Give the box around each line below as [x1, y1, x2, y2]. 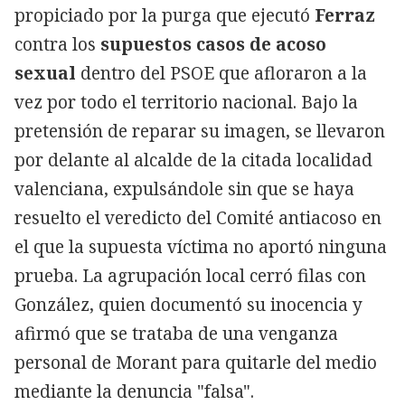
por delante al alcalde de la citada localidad [14, 147, 372, 172]
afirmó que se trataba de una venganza [14, 321, 338, 345]
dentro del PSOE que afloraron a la [76, 61, 367, 85]
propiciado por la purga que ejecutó [14, 3, 315, 27]
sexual [14, 61, 76, 85]
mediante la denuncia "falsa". [14, 379, 259, 403]
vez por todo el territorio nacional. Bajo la [14, 89, 358, 114]
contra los [14, 32, 100, 56]
